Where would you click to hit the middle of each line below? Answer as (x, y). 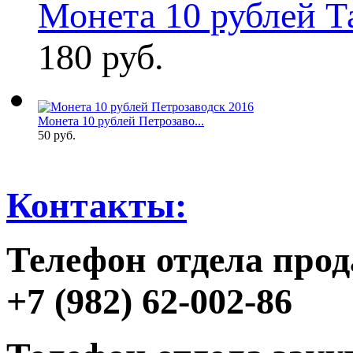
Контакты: (97, 205)
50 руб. (57, 135)
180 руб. (101, 57)
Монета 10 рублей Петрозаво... (121, 121)
